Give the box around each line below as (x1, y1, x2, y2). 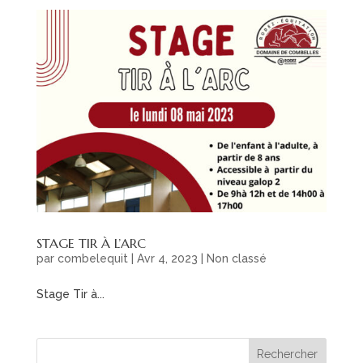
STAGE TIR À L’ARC (36, 235, 146, 252)
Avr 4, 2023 (136, 252, 198, 266)
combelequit (57, 252, 128, 266)
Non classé (206, 252, 267, 266)
